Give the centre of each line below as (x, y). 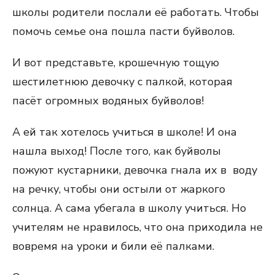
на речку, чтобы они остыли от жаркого (119, 189)
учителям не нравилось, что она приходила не (137, 227)
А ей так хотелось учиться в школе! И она (125, 132)
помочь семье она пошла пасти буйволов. (123, 31)
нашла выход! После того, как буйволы (117, 151)
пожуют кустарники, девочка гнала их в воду (135, 170)
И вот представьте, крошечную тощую (116, 63)
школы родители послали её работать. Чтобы (136, 12)
